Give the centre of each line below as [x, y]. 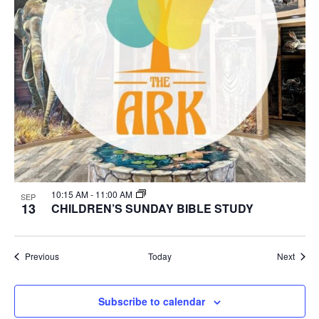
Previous [42, 256]
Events [71, 256]
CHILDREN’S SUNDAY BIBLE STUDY [152, 209]
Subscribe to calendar [152, 302]
